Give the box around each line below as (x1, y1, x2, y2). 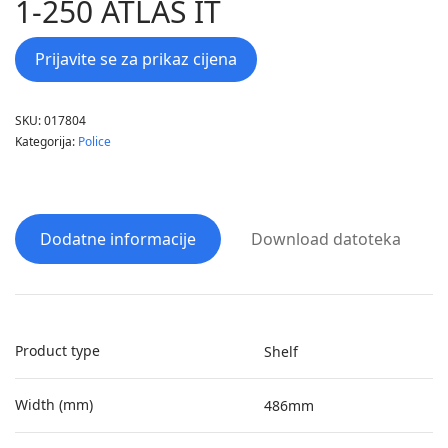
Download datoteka (251, 228, 401, 250)
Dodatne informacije (40, 228, 196, 250)
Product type (15, 341, 100, 360)
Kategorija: (15, 133, 78, 150)
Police (78, 133, 111, 150)
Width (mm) (15, 395, 93, 414)
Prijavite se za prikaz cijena (35, 48, 237, 70)
